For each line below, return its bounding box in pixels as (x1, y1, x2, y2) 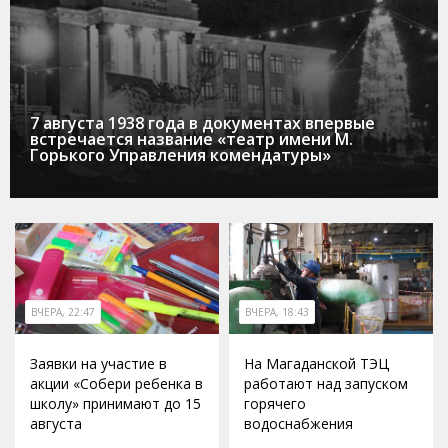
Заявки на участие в (30, 353, 167, 373)
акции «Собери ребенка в (30, 373, 203, 393)
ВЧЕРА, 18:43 (245, 304, 309, 319)
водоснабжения (244, 413, 353, 433)
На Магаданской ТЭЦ (244, 353, 389, 373)
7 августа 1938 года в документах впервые (30, 111, 375, 134)
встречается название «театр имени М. (30, 127, 353, 150)
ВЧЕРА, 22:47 (31, 304, 95, 319)
